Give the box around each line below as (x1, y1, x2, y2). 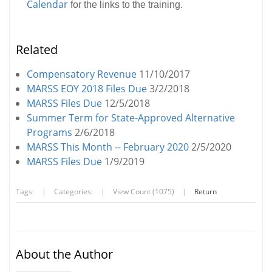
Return (194, 186, 217, 197)
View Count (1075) (111, 186, 176, 197)
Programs (27, 125, 72, 139)
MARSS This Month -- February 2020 (27, 140, 189, 154)
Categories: (52, 186, 95, 197)
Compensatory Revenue (27, 67, 137, 81)
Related (16, 41, 58, 58)
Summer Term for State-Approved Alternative (27, 110, 235, 124)
